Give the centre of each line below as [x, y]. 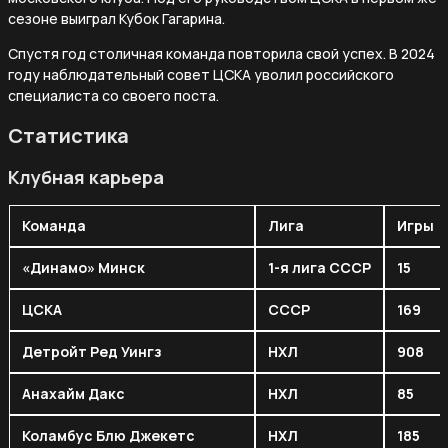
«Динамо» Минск [83, 267]
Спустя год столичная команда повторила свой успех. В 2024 [221, 53]
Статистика [68, 135]
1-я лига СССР [319, 267]
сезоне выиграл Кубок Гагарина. [116, 18]
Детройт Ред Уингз [92, 351]
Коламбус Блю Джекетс [108, 435]
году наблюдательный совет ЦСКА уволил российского [201, 74]
